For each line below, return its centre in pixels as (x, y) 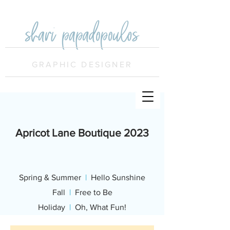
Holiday (54, 207)
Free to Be (91, 192)
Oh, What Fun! (99, 207)
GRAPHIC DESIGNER (82, 64)
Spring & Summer (52, 177)
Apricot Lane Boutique (68, 133)
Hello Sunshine (116, 177)
